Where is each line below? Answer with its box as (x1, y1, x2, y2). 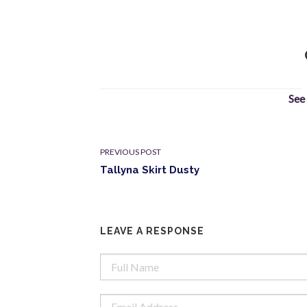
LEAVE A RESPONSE (100, 225, 205, 237)
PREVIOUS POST (100, 147, 162, 158)
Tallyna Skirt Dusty (100, 164, 200, 177)
